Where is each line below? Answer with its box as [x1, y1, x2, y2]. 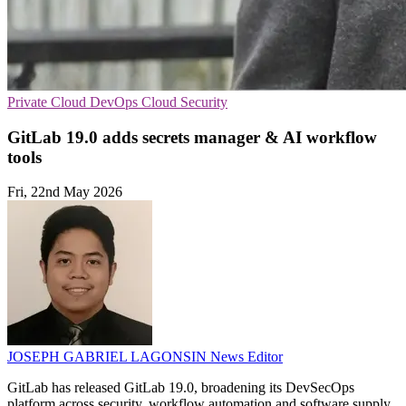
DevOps [90, 94, 141, 110]
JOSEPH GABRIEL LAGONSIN [7, 349, 210, 365]
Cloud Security [141, 94, 227, 110]
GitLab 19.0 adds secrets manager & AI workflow [7, 127, 377, 147]
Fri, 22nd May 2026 [7, 184, 122, 200]
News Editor [210, 349, 283, 365]
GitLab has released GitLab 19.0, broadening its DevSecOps [7, 380, 354, 396]
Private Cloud [7, 94, 90, 110]
